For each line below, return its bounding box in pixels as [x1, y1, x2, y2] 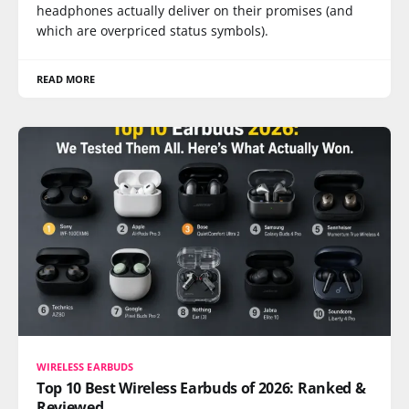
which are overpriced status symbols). [37, 21, 268, 39]
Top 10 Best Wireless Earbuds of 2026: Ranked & [37, 378, 366, 398]
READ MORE [37, 71, 96, 86]
